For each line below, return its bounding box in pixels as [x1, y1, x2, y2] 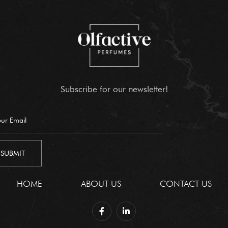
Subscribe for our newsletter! [60, 84, 168, 94]
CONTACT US [160, 179, 212, 189]
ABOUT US [81, 179, 121, 189]
